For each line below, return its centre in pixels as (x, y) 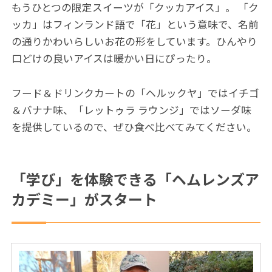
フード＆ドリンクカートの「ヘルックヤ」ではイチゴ (136, 93)
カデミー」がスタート (85, 201)
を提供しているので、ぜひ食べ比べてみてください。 (134, 127)
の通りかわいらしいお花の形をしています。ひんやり (135, 42)
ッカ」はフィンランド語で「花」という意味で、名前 (135, 25)
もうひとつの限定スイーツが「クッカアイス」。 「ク (135, 8)
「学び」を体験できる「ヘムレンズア (136, 181)
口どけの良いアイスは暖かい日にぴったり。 (114, 59)
